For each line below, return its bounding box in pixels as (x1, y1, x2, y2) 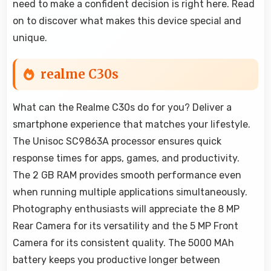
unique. (13, 32, 47, 44)
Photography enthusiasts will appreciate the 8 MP (13, 203, 240, 215)
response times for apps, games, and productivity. (13, 152, 240, 165)
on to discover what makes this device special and (13, 15, 241, 27)
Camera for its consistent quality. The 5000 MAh (13, 237, 234, 249)
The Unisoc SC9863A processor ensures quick (13, 135, 221, 148)
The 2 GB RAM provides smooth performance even (13, 169, 241, 181)
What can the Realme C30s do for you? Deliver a (13, 102, 232, 114)
